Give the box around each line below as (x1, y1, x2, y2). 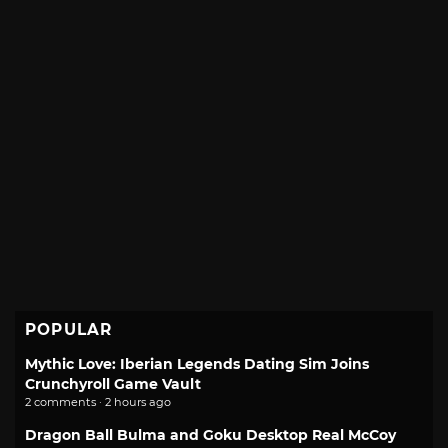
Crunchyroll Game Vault (25, 374, 201, 393)
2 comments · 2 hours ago (25, 394, 171, 409)
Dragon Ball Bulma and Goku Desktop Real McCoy (25, 425, 396, 444)
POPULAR (25, 319, 113, 339)
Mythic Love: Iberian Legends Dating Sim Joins (25, 354, 369, 373)
